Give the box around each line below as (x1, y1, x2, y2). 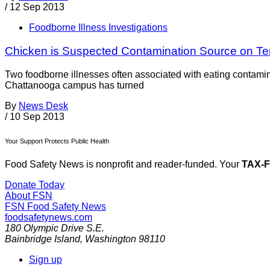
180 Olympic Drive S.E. (5, 223, 104, 234)
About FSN (5, 190, 52, 201)
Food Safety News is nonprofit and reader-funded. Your (5, 159, 242, 170)
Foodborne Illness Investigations (29, 22, 168, 33)
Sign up (29, 254, 62, 265)
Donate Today (5, 180, 64, 190)
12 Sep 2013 (10, 2, 64, 13)
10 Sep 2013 (10, 111, 64, 122)
